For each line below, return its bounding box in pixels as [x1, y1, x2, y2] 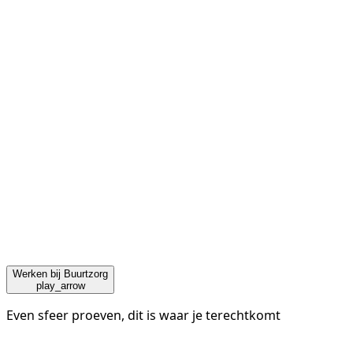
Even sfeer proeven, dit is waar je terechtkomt [6, 307, 281, 325]
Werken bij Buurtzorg [13, 268, 108, 281]
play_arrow [35, 280, 85, 292]
